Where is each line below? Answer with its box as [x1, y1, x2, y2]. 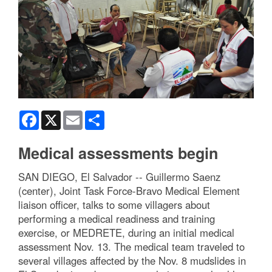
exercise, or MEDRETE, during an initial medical [18, 225, 234, 240]
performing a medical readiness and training [18, 211, 215, 226]
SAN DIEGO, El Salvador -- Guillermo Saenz [18, 169, 220, 185]
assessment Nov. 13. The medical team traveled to [18, 239, 245, 254]
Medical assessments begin [18, 142, 218, 165]
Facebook [39, 109, 77, 122]
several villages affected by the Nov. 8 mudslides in [18, 253, 246, 268]
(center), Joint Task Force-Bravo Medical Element [18, 183, 240, 199]
